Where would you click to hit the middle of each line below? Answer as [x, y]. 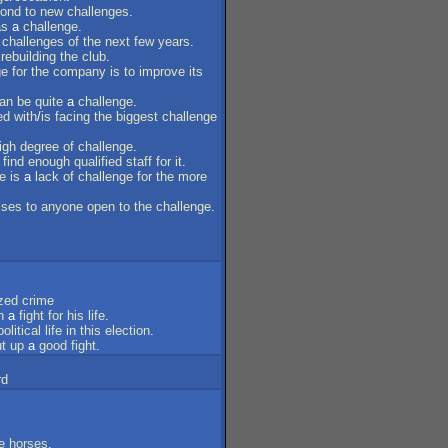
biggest [137, 116]
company [79, 71]
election [127, 330]
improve [162, 71]
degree [39, 146]
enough [49, 161]
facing [72, 116]
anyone [62, 206]
